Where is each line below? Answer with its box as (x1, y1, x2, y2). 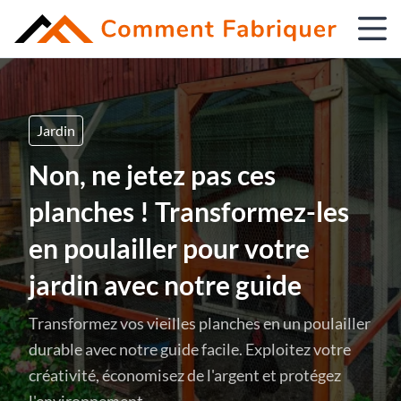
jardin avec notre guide (29, 269, 302, 301)
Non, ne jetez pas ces (29, 158, 276, 191)
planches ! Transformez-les (29, 195, 349, 227)
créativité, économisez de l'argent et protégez (29, 365, 341, 385)
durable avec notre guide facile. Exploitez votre (29, 339, 351, 359)
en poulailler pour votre (29, 232, 310, 264)
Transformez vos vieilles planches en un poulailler (29, 313, 371, 333)
